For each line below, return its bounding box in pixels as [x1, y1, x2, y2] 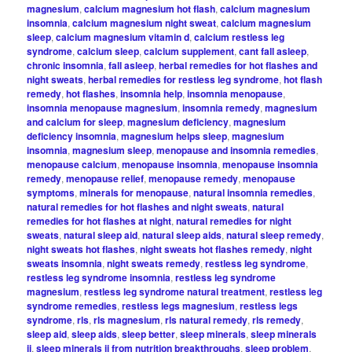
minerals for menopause [79, 185, 189, 200]
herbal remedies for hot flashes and [159, 57, 318, 72]
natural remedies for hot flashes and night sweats [27, 199, 248, 214]
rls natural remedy [165, 312, 248, 327]
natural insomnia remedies [193, 185, 313, 200]
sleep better [122, 326, 176, 341]
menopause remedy [148, 170, 239, 185]
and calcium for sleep [27, 114, 123, 129]
